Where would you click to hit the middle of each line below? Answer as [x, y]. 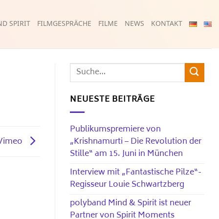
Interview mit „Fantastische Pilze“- [136, 172]
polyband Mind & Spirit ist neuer [131, 203]
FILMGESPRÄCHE [64, 24]
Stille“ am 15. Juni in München [126, 154]
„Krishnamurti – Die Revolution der [136, 142]
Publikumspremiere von [115, 129]
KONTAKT [167, 24]
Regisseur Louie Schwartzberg [127, 185]
